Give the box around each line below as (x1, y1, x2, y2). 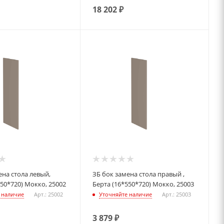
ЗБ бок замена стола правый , (92, 169, 102, 178)
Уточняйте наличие (99, 190, 152, 198)
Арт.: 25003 (162, 190, 191, 198)
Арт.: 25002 (33, 190, 63, 198)
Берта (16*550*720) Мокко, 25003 (92, 179, 194, 188)
